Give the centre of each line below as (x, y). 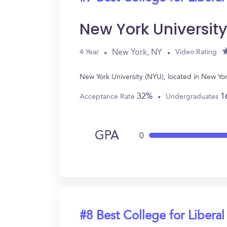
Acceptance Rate (108, 97)
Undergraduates (193, 97)
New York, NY (137, 52)
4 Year (89, 52)
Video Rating (196, 52)
